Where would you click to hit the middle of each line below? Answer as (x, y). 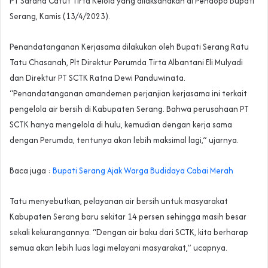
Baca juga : (31, 170)
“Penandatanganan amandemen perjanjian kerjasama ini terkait (128, 93)
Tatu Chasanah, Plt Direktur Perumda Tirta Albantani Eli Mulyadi (126, 62)
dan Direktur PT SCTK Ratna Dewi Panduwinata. (98, 77)
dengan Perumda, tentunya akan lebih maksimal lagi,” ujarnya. (124, 140)
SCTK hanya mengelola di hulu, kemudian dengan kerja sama (121, 124)
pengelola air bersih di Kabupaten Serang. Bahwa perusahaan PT (129, 109)
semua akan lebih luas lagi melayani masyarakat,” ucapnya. (118, 247)
